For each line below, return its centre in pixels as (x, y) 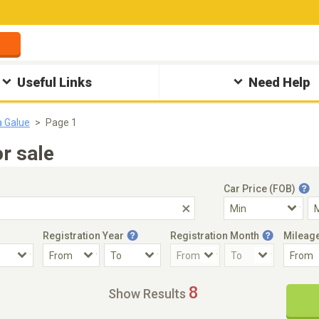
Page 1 (61, 122)
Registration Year (83, 236)
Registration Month (215, 236)
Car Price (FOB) (260, 189)
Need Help (279, 82)
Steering (215, 283)
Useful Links (55, 82)
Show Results (147, 294)
